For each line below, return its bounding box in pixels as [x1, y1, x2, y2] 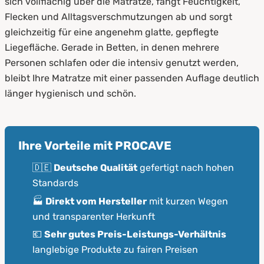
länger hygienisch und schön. [5, 88, 136, 100]
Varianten [35, 46, 83, 60]
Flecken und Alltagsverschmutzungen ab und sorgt [5, 11, 232, 23]
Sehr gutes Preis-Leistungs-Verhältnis [44, 229, 226, 240]
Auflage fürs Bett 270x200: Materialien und [35, 31, 246, 44]
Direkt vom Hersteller [45, 195, 147, 207]
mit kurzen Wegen [146, 195, 228, 207]
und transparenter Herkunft [32, 210, 155, 222]
